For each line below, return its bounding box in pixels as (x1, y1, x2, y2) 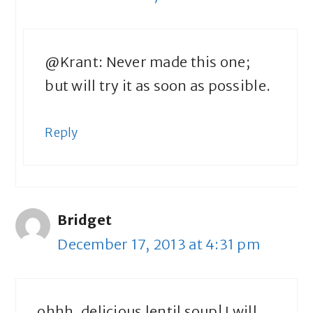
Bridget (57, 211, 112, 229)
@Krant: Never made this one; (45, 53, 250, 71)
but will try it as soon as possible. (45, 77, 271, 95)
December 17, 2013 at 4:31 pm (57, 235, 260, 254)
